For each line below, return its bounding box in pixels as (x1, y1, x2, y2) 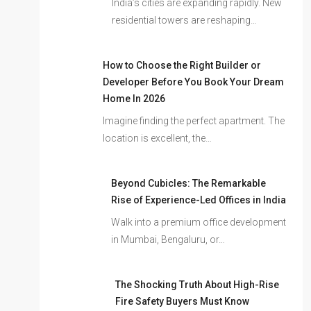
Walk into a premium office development (110, 216, 286, 228)
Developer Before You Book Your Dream (103, 76, 285, 87)
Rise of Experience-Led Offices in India (110, 194, 286, 205)
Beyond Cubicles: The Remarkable (110, 177, 266, 189)
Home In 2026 (103, 92, 166, 104)
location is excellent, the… (103, 132, 212, 144)
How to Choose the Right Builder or (103, 59, 262, 71)
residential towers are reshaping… (111, 14, 257, 26)
